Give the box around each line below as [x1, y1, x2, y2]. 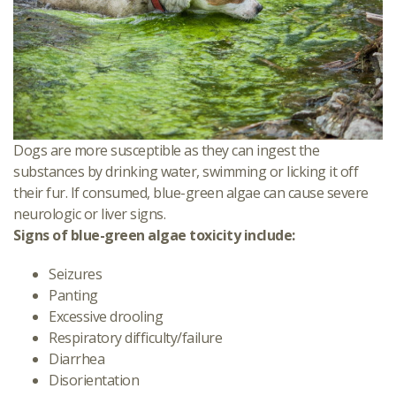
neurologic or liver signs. [13, 203, 165, 224]
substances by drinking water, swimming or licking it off [13, 161, 358, 181]
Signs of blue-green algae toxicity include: [13, 225, 295, 245]
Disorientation [49, 369, 139, 390]
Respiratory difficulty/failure [49, 327, 222, 347]
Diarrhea [49, 348, 104, 369]
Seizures [49, 263, 105, 284]
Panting [49, 285, 98, 305]
